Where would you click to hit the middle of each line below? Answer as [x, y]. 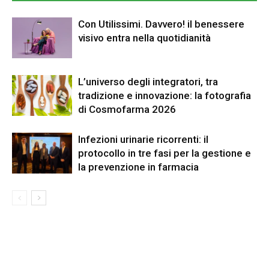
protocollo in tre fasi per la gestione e [165, 153]
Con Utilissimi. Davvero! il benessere [161, 24]
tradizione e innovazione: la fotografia [165, 95]
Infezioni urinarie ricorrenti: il [143, 139]
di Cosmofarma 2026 [127, 109]
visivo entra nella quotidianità [144, 38]
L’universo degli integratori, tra [148, 81]
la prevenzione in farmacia [138, 167]
